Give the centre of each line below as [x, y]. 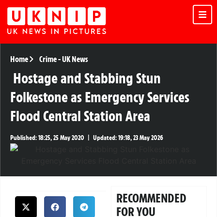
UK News [75, 59]
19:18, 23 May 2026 [140, 138]
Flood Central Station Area [80, 116]
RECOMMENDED [152, 198]
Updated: [105, 138]
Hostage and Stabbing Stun [87, 78]
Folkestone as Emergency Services [100, 97]
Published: [23, 138]
